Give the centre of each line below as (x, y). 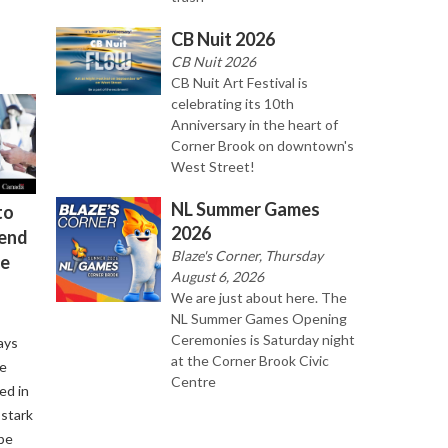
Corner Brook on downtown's (262, 146)
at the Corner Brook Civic (250, 361)
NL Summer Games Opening (259, 319)
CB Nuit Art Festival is (239, 83)
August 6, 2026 (217, 277)
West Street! (213, 167)
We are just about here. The (259, 298)
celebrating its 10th (232, 104)
